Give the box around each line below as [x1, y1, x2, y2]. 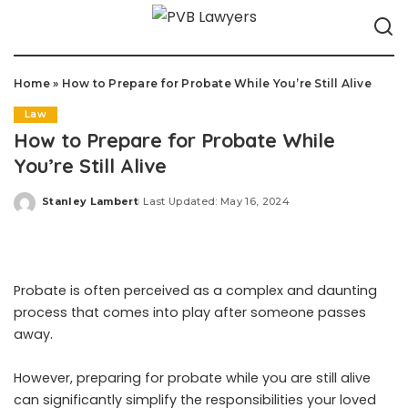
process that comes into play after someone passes [14, 303, 366, 321]
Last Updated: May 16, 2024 [143, 194, 291, 208]
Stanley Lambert [42, 194, 139, 208]
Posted [41, 201, 85, 214]
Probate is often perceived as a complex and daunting [14, 281, 377, 300]
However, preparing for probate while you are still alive [14, 369, 371, 387]
